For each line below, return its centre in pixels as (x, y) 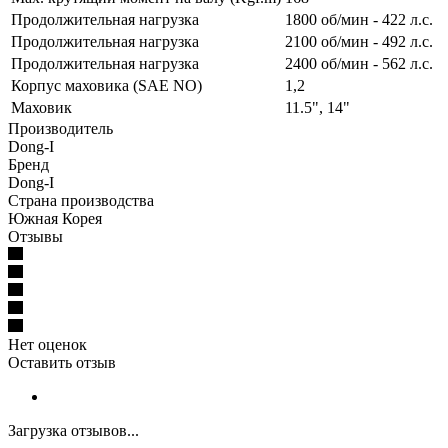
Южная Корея (55, 218)
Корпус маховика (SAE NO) (106, 85)
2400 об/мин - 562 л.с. (359, 63)
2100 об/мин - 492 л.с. (359, 41)
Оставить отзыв (62, 362)
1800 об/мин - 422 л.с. (359, 19)
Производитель (60, 128)
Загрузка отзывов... (73, 430)
